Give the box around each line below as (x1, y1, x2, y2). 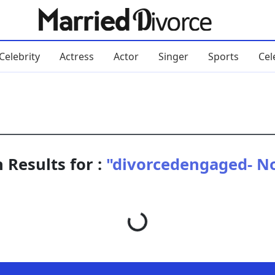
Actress (59, 49, 94, 63)
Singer (158, 49, 188, 63)
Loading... (134, 196, 180, 228)
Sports (207, 49, 239, 63)
